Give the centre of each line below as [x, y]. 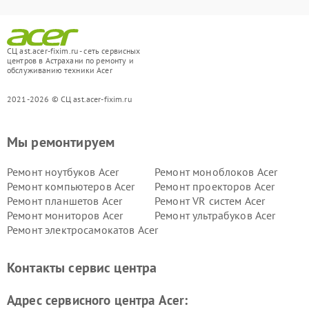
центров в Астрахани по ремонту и [70, 61]
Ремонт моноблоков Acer [216, 172]
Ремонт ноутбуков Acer [63, 172]
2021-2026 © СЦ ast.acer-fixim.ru [69, 99]
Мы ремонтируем [61, 142]
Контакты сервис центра [82, 268]
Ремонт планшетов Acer [65, 201]
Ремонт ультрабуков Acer [215, 216]
